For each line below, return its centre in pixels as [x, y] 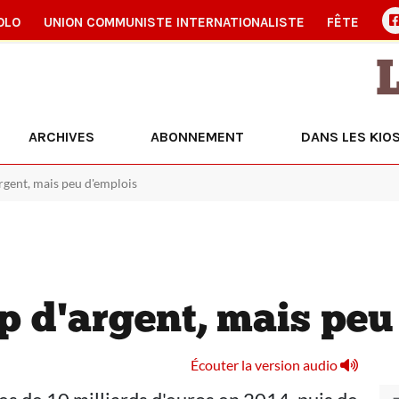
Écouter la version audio [265, 365]
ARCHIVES [62, 137]
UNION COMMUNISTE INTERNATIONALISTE [174, 22]
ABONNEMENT [198, 137]
